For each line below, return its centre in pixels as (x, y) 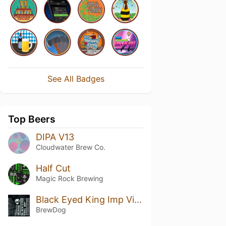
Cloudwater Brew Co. (70, 147)
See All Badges (76, 79)
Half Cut (53, 168)
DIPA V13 (55, 137)
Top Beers (32, 119)
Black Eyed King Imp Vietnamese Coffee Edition (138, 199)
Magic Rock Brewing (69, 178)
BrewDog (51, 209)
